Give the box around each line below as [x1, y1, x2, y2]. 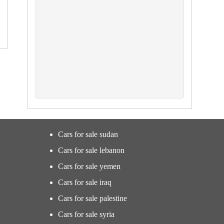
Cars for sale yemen [58, 162, 120, 170]
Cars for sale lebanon [58, 146, 124, 154]
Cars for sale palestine [58, 194, 127, 202]
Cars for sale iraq [58, 178, 111, 186]
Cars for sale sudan [58, 130, 118, 138]
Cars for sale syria [58, 210, 114, 218]
